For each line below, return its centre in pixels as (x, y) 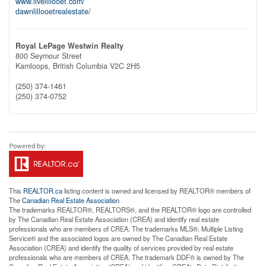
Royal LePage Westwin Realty (69, 45)
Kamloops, (34, 66)
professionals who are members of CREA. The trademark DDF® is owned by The (126, 257)
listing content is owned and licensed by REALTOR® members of (156, 190)
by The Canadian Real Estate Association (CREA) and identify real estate (114, 219)
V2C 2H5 (125, 66)
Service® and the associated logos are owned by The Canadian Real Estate (118, 238)
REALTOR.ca (43, 190)
